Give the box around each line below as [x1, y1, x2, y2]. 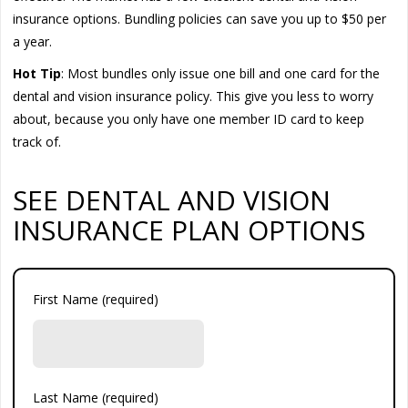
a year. [13, 32, 53, 50]
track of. [13, 132, 62, 150]
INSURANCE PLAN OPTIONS [13, 210, 366, 249]
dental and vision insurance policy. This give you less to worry [13, 87, 374, 105]
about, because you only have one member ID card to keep [13, 109, 365, 127]
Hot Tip [13, 64, 62, 82]
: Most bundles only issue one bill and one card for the [61, 64, 381, 82]
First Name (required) [33, 290, 159, 308]
